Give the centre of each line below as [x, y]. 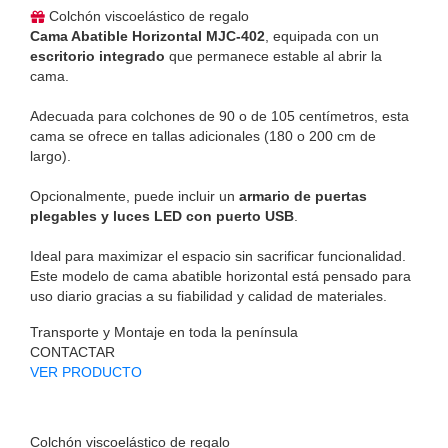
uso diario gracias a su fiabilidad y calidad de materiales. [208, 295]
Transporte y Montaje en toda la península [164, 331]
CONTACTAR [72, 351]
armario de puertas [303, 195]
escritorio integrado [97, 55]
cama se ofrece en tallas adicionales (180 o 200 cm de [203, 135]
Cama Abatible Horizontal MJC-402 [147, 35]
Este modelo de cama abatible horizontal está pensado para [220, 275]
